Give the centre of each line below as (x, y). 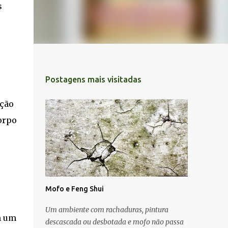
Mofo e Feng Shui (74, 189)
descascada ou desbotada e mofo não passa (114, 222)
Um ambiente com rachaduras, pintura (107, 210)
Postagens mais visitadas (93, 79)
